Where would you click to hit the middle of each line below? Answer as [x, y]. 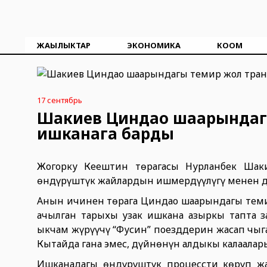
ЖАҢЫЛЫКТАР [64, 45]
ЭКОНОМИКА [153, 45]
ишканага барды [105, 133]
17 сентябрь [60, 100]
